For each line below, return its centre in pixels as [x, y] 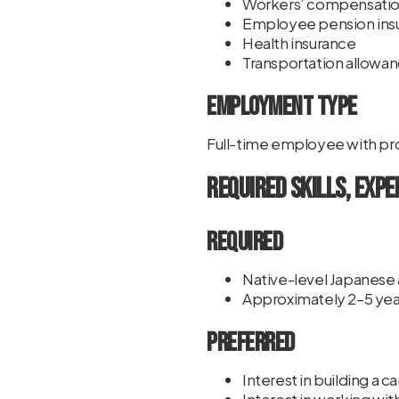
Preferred [251, 343]
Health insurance [299, 43]
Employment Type [282, 107]
